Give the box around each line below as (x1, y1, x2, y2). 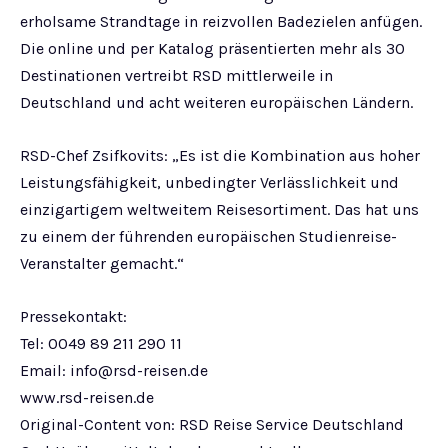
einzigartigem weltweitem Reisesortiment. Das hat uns (20, 200, 419, 219)
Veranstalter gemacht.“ (20, 254, 184, 273)
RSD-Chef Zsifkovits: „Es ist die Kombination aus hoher (20, 146, 420, 165)
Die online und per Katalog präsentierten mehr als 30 (20, 39, 405, 58)
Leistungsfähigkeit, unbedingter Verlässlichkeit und (20, 173, 399, 192)
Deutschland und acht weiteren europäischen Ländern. (20, 93, 413, 112)
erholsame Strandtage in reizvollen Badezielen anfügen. (20, 12, 422, 31)
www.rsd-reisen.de (20, 388, 154, 407)
